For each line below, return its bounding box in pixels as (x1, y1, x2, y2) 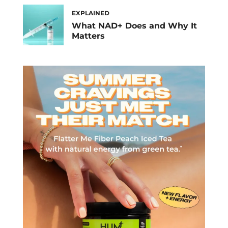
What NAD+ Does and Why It (72, 20, 197, 31)
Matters (72, 31, 105, 41)
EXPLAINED (72, 9, 109, 17)
